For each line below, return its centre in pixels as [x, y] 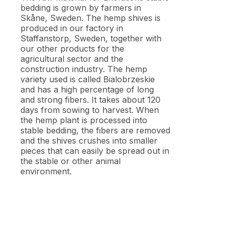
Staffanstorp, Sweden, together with [91, 38]
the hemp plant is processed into [84, 120]
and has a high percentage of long [87, 89]
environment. [46, 171]
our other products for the [73, 48]
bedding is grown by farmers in [81, 7]
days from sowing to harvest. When [90, 110]
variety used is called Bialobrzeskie [88, 79]
